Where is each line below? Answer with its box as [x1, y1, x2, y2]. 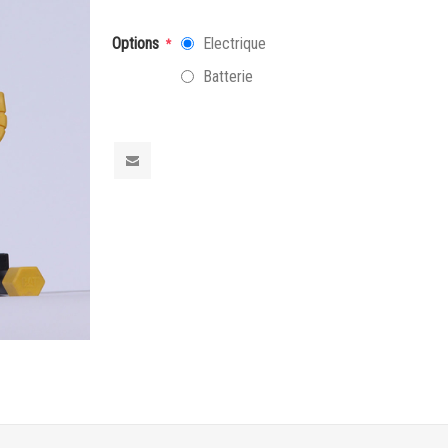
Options [112, 34, 164, 53]
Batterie [203, 66, 254, 86]
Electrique [203, 34, 267, 54]
